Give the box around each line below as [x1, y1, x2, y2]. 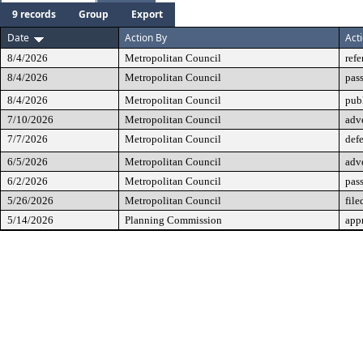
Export [131, 7, 163, 21]
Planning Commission [125, 214, 222, 226]
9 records [12, 7, 56, 21]
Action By [125, 31, 167, 45]
